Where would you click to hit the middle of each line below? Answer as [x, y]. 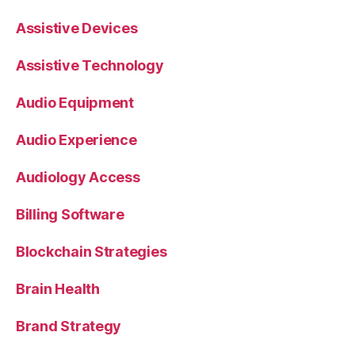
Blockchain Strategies [92, 251]
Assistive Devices [77, 28]
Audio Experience [76, 139]
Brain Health [58, 288]
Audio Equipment [75, 102]
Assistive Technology [90, 65]
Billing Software [70, 214]
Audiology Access [78, 177]
